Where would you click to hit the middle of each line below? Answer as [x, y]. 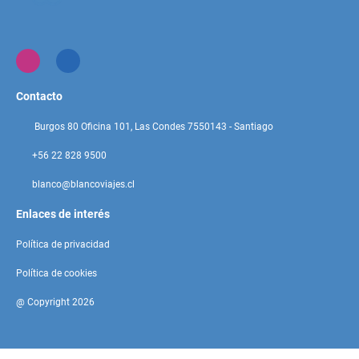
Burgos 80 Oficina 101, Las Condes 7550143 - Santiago [153, 126]
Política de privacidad [63, 244]
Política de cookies [56, 273]
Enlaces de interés [63, 214]
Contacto [39, 96]
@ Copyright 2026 [55, 302]
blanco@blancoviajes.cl [83, 184]
